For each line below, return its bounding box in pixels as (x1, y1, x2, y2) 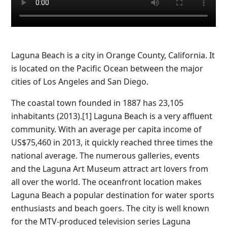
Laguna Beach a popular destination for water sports (11, 189, 214, 201)
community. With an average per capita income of (11, 123, 202, 135)
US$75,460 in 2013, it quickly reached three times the (11, 136, 213, 148)
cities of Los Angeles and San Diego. (11, 75, 148, 87)
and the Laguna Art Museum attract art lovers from (11, 163, 208, 174)
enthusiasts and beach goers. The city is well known (11, 202, 209, 214)
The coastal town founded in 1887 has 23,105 (11, 97, 183, 108)
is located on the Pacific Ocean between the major (11, 62, 203, 74)
